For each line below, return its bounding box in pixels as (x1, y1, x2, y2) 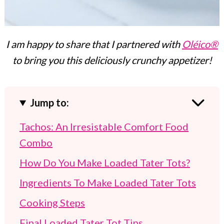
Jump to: (30, 96, 69, 108)
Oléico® (182, 38, 218, 50)
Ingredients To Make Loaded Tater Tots (19, 176, 196, 188)
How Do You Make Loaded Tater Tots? (19, 156, 190, 168)
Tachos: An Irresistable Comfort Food (19, 120, 188, 132)
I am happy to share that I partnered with (6, 38, 182, 50)
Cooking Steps (19, 196, 85, 208)
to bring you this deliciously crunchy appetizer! (12, 54, 212, 66)
